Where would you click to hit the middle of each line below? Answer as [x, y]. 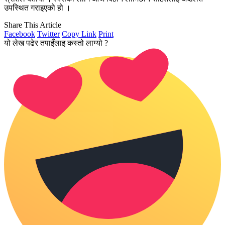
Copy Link [79, 34]
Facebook [20, 34]
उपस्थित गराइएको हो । [37, 8]
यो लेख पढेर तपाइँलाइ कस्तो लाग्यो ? [56, 43]
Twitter [48, 34]
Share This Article [33, 25]
